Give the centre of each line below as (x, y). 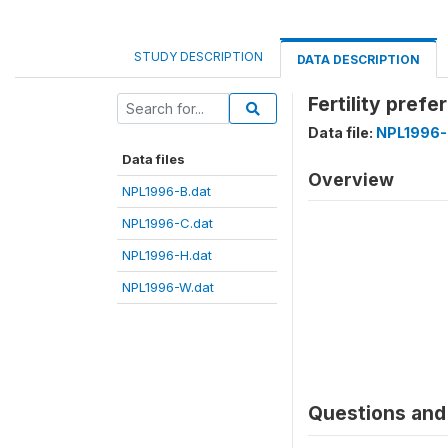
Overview (351, 179)
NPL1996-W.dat (168, 287)
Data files (153, 159)
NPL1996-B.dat (166, 191)
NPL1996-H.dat (167, 255)
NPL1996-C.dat (167, 223)
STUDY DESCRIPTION (198, 56)
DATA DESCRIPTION (358, 59)
